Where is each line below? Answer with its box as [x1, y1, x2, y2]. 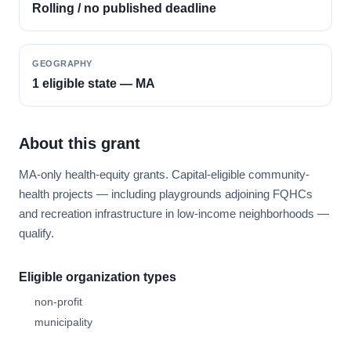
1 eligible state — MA [32, 77, 155, 90]
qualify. [19, 226, 54, 240]
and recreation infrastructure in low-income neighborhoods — [19, 207, 329, 220]
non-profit [34, 295, 82, 308]
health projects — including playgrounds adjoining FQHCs [19, 187, 313, 201]
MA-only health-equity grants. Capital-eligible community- [19, 168, 309, 181]
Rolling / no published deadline [32, 2, 216, 15]
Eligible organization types [19, 270, 176, 284]
